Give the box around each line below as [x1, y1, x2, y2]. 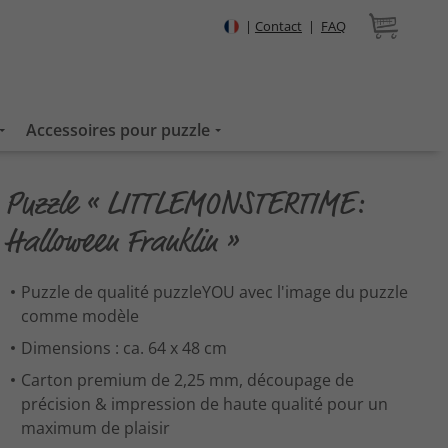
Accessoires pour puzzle [26, 119, 210, 141]
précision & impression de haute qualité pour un [21, 393, 389, 416]
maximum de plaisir [21, 417, 171, 440]
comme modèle [21, 305, 140, 328]
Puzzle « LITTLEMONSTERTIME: [5, 187, 364, 220]
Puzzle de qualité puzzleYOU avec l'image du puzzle [21, 281, 409, 304]
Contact [254, 17, 302, 35]
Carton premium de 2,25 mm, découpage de [21, 369, 355, 392]
